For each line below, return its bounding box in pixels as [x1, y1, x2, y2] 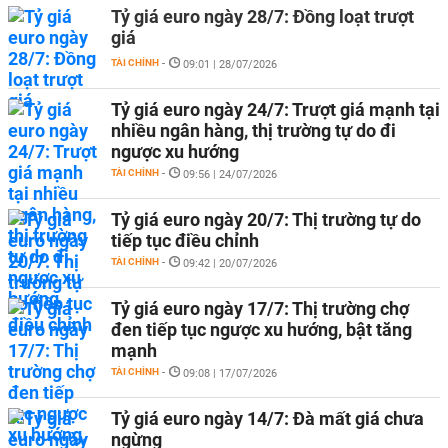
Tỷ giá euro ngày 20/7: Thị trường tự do [111, 209, 421, 230]
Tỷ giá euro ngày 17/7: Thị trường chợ [111, 298, 409, 319]
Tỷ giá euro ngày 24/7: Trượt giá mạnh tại [111, 99, 440, 120]
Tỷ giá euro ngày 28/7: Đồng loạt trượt [111, 6, 414, 27]
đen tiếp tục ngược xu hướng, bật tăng [111, 319, 412, 340]
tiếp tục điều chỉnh [111, 230, 259, 251]
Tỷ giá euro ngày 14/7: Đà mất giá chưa [111, 408, 424, 429]
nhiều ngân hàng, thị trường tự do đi [111, 120, 396, 141]
